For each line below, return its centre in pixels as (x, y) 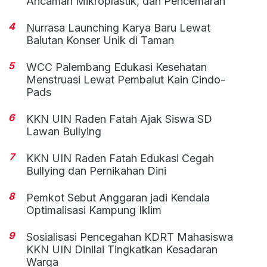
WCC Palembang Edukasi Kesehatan (117, 67)
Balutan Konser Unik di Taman (100, 41)
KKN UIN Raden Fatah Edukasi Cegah (120, 159)
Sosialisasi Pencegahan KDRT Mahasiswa (130, 237)
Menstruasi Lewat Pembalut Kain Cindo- (126, 80)
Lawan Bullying (64, 132)
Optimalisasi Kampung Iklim (94, 210)
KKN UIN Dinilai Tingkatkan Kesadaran (122, 250)
